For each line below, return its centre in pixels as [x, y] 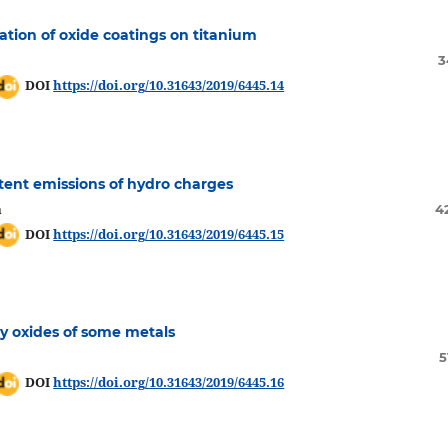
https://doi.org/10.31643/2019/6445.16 [169, 382]
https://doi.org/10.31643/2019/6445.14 [169, 85]
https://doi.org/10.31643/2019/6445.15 [169, 233]
